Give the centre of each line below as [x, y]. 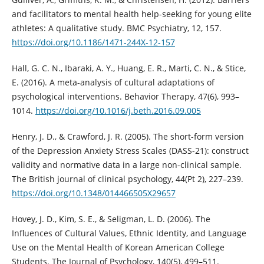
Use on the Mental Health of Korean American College [118, 247]
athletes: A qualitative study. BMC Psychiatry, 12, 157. [116, 28]
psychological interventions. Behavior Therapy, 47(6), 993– [125, 97]
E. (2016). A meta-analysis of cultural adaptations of [113, 82]
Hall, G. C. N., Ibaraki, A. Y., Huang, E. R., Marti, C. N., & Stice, [128, 68]
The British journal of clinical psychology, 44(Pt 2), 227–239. [127, 179]
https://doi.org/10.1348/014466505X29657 [93, 193]
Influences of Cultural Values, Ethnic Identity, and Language [129, 233]
